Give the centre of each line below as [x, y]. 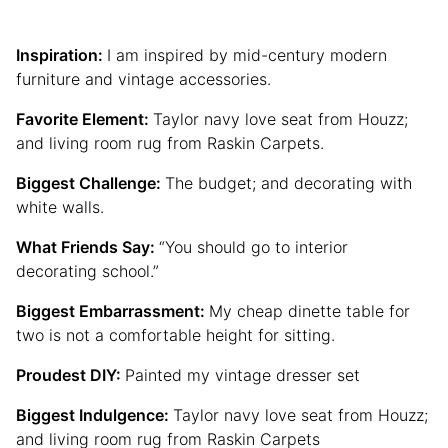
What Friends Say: [87, 247]
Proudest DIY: [70, 375]
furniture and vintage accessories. [143, 79]
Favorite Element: [84, 119]
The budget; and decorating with [288, 183]
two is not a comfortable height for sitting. [175, 335]
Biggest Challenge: [90, 183]
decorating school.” [87, 271]
